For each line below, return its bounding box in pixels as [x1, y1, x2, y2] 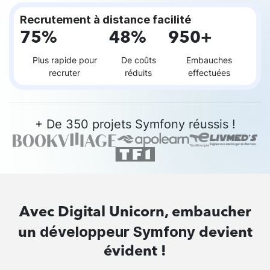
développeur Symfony [39, 223, 195, 241]
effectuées [187, 66, 230, 78]
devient [195, 226, 253, 241]
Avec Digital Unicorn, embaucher [19, 206, 251, 221]
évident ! [104, 245, 166, 260]
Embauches [186, 54, 232, 66]
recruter [49, 66, 81, 78]
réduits [125, 66, 152, 78]
